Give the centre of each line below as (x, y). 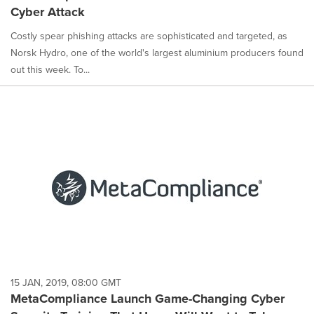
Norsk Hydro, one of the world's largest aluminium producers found (157, 53)
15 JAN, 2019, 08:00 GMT (66, 282)
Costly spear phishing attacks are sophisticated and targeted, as (149, 36)
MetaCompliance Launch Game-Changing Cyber (148, 298)
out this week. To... (50, 70)
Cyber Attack (48, 12)
